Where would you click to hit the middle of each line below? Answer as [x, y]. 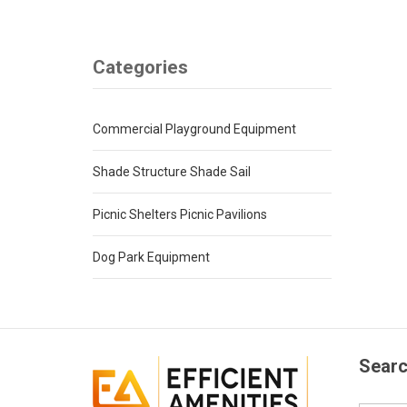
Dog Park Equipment [151, 257]
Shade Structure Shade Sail [172, 171]
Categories [140, 67]
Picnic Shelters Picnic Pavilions [180, 214]
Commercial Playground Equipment [194, 129]
